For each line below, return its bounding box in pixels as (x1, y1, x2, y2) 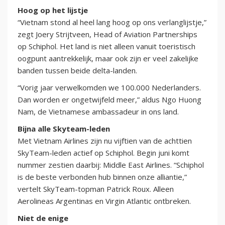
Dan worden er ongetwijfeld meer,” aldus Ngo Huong (18, 94, 201, 105)
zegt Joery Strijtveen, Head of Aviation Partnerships (18, 29, 197, 40)
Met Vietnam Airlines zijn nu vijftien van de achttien (18, 136, 192, 146)
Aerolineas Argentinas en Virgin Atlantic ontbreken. (18, 196, 191, 206)
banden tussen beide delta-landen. (18, 65, 137, 76)
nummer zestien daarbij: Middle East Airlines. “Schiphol (18, 160, 204, 170)
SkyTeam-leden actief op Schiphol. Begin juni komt (18, 148, 189, 158)
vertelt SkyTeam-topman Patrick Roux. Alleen (18, 184, 174, 194)
